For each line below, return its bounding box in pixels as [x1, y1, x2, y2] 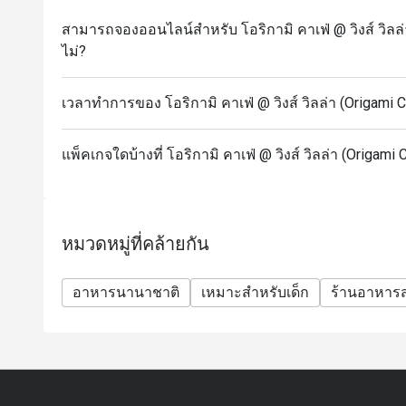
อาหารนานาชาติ [72, 284, 179, 301]
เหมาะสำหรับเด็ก [201, 284, 309, 301]
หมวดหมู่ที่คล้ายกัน [62, 233, 209, 255]
